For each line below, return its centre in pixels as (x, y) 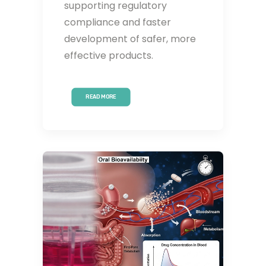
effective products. (109, 55)
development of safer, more (130, 39)
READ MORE (101, 97)
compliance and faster (118, 22)
